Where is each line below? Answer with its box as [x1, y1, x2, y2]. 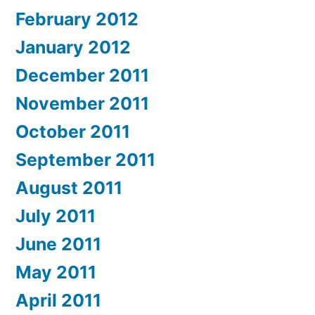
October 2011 [15, 120, 130, 142]
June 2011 [15, 233, 101, 255]
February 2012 [15, 8, 139, 30]
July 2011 [15, 205, 96, 226]
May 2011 [15, 261, 96, 283]
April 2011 [15, 289, 101, 311]
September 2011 [15, 148, 155, 170]
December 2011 [15, 64, 149, 86]
